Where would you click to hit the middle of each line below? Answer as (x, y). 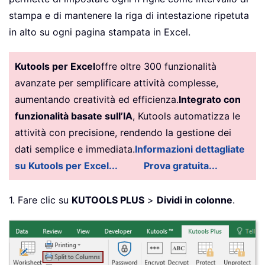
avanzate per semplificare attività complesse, (117, 83)
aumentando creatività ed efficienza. (97, 99)
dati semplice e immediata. (75, 149)
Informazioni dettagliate (190, 149)
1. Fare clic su (40, 200)
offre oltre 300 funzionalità (156, 66)
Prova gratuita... (181, 165)
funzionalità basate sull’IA (74, 116)
